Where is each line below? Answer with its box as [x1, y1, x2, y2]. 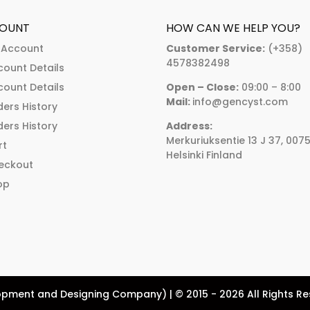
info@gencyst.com [192, 94, 289, 109]
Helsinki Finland [166, 147, 243, 162]
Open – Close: [166, 80, 239, 94]
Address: [166, 118, 213, 133]
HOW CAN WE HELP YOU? [166, 19, 301, 36]
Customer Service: [166, 41, 266, 55]
